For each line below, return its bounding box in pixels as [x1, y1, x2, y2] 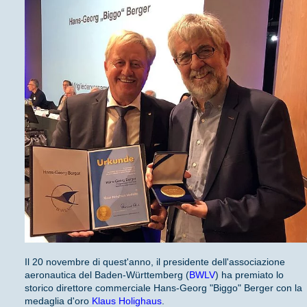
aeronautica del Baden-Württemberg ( [25, 269, 190, 280]
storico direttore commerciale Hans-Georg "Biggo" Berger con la [25, 282, 303, 293]
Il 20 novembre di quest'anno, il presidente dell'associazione [25, 256, 286, 267]
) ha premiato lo [215, 269, 284, 280]
